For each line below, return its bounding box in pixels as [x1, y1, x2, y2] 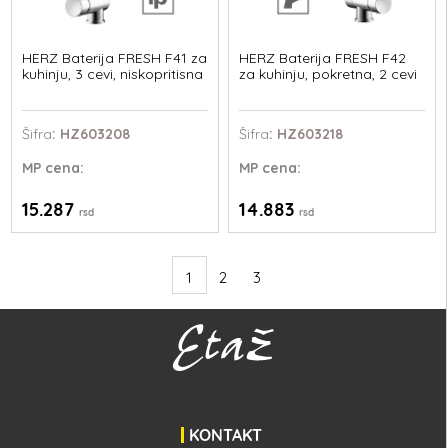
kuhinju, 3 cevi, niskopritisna [22, 64, 204, 83]
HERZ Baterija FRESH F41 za [22, 48, 208, 67]
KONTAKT [188, 425, 262, 445]
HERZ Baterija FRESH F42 [238, 48, 406, 67]
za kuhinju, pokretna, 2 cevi [238, 64, 417, 83]
